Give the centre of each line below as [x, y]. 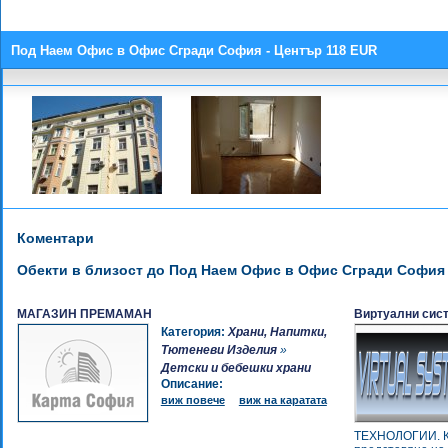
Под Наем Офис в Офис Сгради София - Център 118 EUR [194, 50]
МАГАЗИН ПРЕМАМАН [84, 314]
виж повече [192, 400]
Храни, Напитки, [277, 332]
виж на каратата [282, 400]
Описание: [191, 384]
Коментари [55, 237]
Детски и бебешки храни [235, 368]
